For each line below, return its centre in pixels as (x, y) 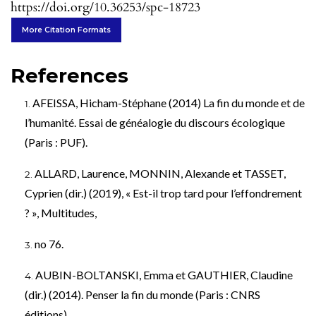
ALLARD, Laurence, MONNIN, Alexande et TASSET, (160, 173)
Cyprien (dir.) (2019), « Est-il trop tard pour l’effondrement (163, 193)
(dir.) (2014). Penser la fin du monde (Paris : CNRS (142, 294)
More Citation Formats (66, 30)
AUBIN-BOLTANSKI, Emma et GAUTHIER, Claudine (164, 274)
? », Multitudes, (61, 212)
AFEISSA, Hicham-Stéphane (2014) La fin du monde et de (169, 102)
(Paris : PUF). (56, 142)
